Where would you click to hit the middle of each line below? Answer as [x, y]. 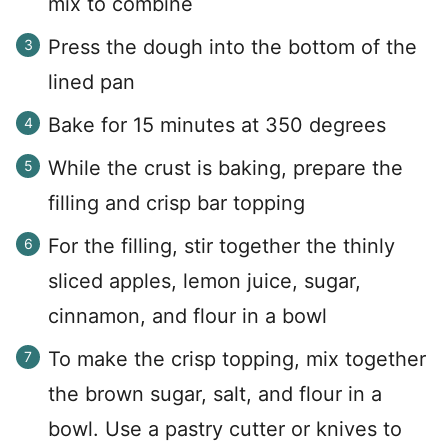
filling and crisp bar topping [176, 202]
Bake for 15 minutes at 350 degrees [217, 124]
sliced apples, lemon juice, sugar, [204, 280]
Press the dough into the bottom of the [232, 46]
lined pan [91, 81]
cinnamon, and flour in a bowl [187, 315]
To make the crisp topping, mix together [237, 358]
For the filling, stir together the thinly [221, 245]
